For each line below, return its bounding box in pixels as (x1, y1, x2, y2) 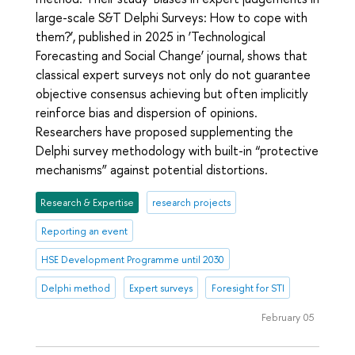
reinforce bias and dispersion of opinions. (36, 103, 258, 121)
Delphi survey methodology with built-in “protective (36, 141, 319, 159)
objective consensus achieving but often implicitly (36, 84, 308, 102)
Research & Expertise (40, 195, 135, 209)
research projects (151, 195, 231, 209)
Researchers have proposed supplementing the (36, 122, 293, 140)
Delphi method (41, 281, 111, 295)
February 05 (261, 309, 315, 324)
